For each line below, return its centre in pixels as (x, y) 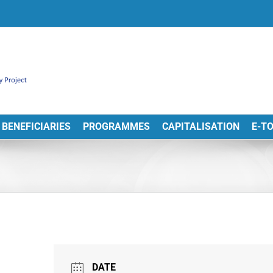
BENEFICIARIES (36, 126)
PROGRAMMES (116, 126)
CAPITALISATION (200, 126)
